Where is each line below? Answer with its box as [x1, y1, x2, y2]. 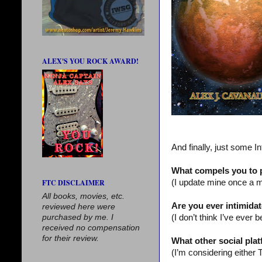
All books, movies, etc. [42, 192, 125, 201]
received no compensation [42, 223, 140, 232]
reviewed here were [42, 202, 115, 211]
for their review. [42, 234, 99, 243]
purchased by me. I [42, 213, 113, 222]
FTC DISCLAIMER [42, 178, 105, 188]
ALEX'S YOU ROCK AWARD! [42, 56, 139, 66]
